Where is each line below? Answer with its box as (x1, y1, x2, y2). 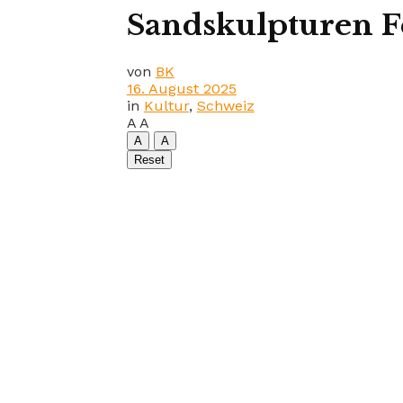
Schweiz (196, 96, 255, 114)
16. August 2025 (126, 79, 237, 97)
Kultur (143, 96, 189, 114)
